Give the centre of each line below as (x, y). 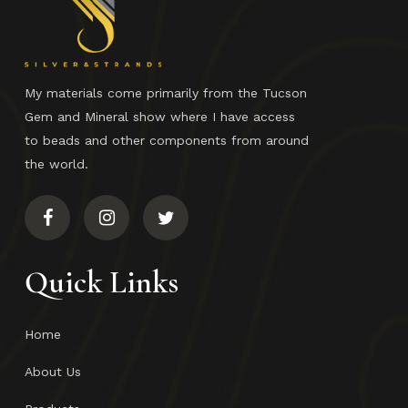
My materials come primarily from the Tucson (166, 93)
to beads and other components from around (167, 141)
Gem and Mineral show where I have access (160, 117)
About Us (53, 372)
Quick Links (102, 283)
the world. (57, 164)
